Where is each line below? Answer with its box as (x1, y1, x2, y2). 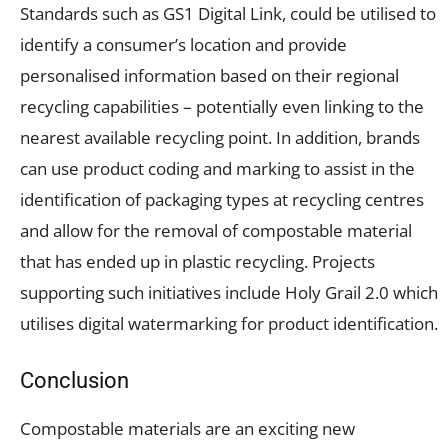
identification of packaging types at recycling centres (20, 187, 424, 211)
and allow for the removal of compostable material (20, 218, 412, 242)
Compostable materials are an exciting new (20, 416, 355, 440)
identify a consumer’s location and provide (20, 32, 347, 56)
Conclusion (20, 367, 129, 393)
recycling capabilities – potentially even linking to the (20, 94, 424, 118)
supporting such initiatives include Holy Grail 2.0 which (20, 280, 438, 304)
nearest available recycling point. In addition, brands (20, 125, 420, 149)
